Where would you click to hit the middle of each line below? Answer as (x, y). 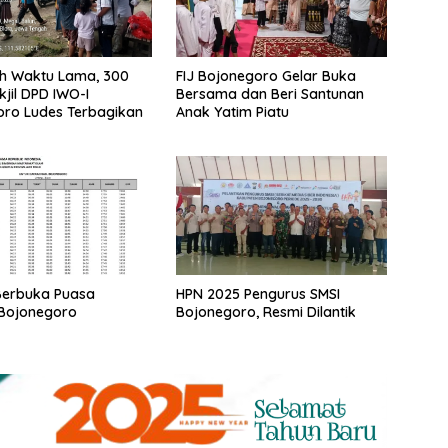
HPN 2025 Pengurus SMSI (257, 294)
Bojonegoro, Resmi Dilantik (265, 312)
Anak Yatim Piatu (232, 111)
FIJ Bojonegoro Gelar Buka (265, 75)
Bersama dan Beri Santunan (269, 93)
